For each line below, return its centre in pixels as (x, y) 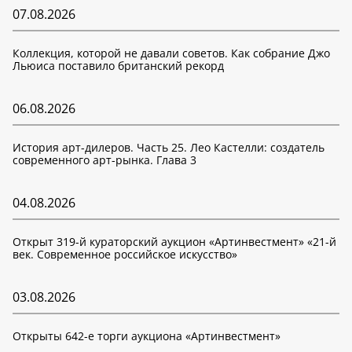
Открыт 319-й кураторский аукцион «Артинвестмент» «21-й (174, 242)
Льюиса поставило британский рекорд (118, 66)
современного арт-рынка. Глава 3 (104, 160)
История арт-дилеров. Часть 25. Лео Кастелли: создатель (169, 147)
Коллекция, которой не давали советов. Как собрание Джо (171, 53)
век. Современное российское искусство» (125, 254)
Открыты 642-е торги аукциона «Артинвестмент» (147, 336)
